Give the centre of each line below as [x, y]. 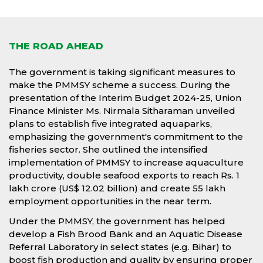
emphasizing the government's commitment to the [126, 137]
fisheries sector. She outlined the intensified [108, 150]
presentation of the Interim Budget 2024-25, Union [125, 98]
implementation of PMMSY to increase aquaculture [126, 163]
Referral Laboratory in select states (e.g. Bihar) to [120, 247]
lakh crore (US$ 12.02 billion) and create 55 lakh [117, 188]
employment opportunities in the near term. [110, 201]
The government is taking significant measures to [122, 72]
